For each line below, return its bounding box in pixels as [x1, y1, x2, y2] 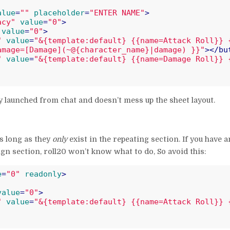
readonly [24, 169, 62, 179]
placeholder [33, 8, 85, 18]
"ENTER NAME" [89, 8, 145, 18]
